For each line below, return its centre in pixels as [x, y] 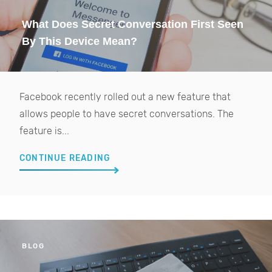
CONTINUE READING [65, 158]
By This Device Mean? [80, 41]
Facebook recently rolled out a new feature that [125, 97]
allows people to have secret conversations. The [127, 114]
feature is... [44, 131]
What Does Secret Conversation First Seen [133, 24]
